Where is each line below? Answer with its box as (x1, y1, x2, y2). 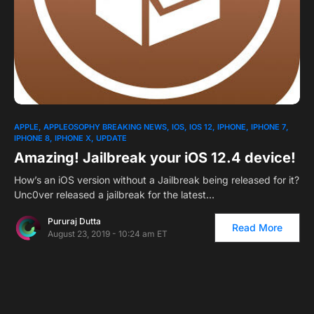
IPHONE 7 (251, 121, 286, 132)
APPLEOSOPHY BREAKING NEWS (43, 121, 167, 132)
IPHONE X (55, 132, 91, 143)
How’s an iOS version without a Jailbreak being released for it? (14, 173, 299, 186)
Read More (232, 221, 282, 233)
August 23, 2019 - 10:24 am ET (48, 228, 168, 239)
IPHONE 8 (14, 132, 50, 143)
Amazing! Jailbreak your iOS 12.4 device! (14, 149, 296, 166)
